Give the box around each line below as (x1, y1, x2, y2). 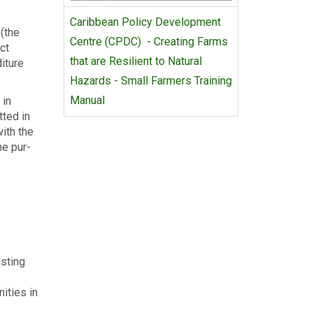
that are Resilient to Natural (70, 54, 202, 68)
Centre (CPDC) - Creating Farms (70, 35, 228, 48)
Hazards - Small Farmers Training (70, 74, 232, 87)
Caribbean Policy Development (70, 15, 221, 29)
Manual (70, 94, 105, 107)
